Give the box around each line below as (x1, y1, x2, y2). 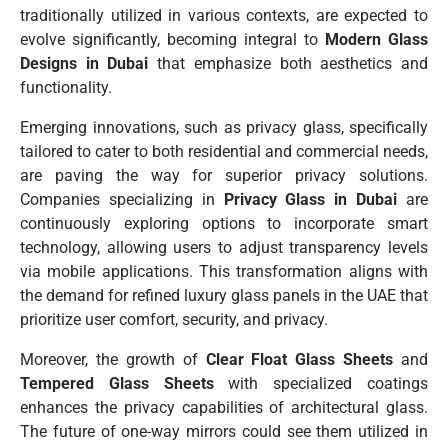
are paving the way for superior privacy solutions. (20, 165, 428, 185)
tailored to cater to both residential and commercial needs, (20, 141, 428, 161)
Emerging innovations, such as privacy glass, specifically (20, 117, 428, 137)
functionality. (20, 77, 112, 97)
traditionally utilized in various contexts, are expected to (20, 5, 428, 25)
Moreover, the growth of (20, 349, 206, 369)
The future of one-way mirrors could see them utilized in (20, 421, 428, 441)
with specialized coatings (213, 373, 429, 393)
